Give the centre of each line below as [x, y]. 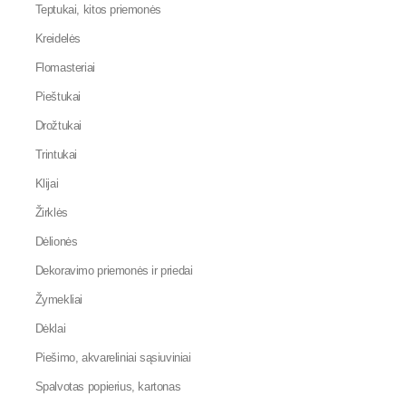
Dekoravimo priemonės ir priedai [114, 270]
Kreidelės [58, 38]
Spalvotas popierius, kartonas [108, 386]
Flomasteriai [65, 67]
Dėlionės [56, 241]
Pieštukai [58, 96]
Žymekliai [59, 299]
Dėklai [50, 328]
